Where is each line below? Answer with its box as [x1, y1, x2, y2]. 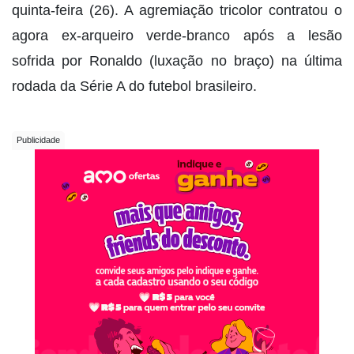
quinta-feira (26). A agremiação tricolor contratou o [12, 2, 342, 18]
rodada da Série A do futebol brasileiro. [12, 77, 257, 94]
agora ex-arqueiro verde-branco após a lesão [12, 27, 342, 43]
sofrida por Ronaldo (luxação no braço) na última [12, 52, 342, 69]
